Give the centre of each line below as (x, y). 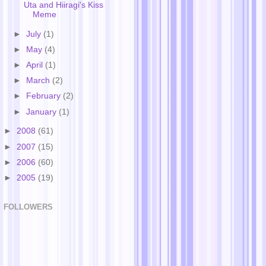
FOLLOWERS (28, 207)
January (43, 112)
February (45, 96)
